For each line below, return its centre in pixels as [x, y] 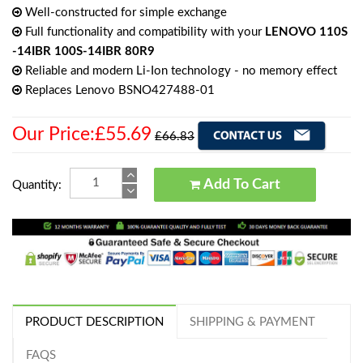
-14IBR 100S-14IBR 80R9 [83, 51]
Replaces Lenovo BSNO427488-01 [118, 90]
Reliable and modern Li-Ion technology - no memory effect [179, 70]
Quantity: [37, 185]
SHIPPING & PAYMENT [252, 322]
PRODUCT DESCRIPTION [94, 322]
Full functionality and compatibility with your [143, 32]
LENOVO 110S [306, 32]
